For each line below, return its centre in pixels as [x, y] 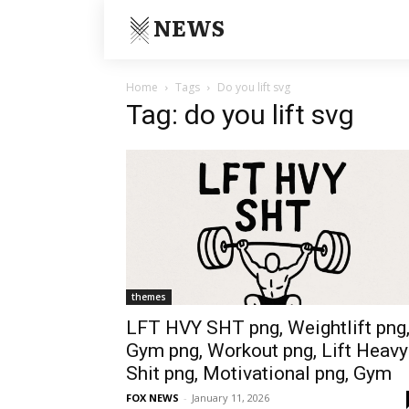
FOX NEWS [152, 397]
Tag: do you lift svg [240, 115]
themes [149, 296]
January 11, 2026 [231, 397]
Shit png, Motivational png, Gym [259, 373]
